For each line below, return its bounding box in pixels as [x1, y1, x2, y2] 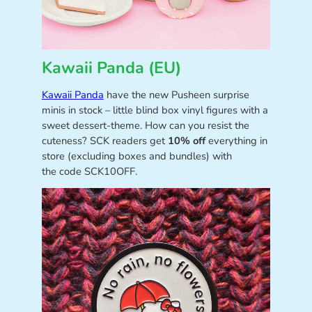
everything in [205, 133, 267, 148]
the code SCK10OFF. [41, 164, 137, 178]
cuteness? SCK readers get [41, 133, 168, 148]
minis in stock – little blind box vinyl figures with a [41, 102, 268, 117]
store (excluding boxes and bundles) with [41, 148, 232, 163]
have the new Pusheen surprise [103, 87, 249, 102]
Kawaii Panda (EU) [41, 57, 181, 79]
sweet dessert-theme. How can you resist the [41, 118, 249, 132]
